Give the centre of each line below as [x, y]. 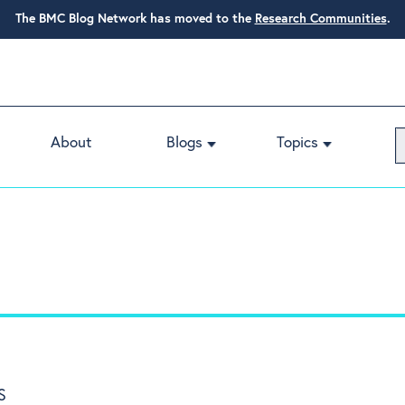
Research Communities [320, 19]
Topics [297, 143]
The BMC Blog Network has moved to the [133, 19]
